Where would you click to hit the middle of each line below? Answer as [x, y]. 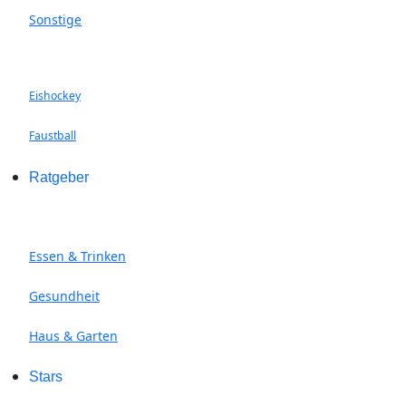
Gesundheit [64, 296]
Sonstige [55, 20]
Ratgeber [59, 178]
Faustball [53, 136]
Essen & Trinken [77, 256]
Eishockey [55, 96]
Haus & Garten [73, 336]
